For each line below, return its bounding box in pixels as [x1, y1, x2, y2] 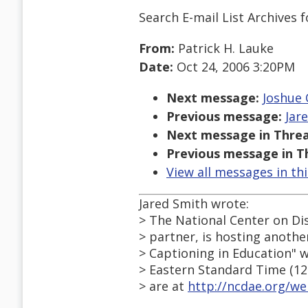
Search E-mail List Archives [139, 8, 297, 25]
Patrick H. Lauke [175, 40, 274, 57]
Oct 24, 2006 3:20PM [173, 58, 295, 76]
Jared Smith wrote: [139, 195, 249, 212]
